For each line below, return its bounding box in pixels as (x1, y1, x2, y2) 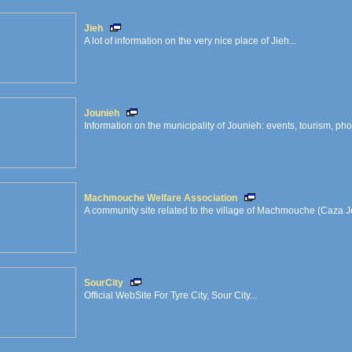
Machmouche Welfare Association (84, 192, 237, 203)
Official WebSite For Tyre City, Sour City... (84, 290, 257, 301)
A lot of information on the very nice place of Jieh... (84, 35, 296, 46)
